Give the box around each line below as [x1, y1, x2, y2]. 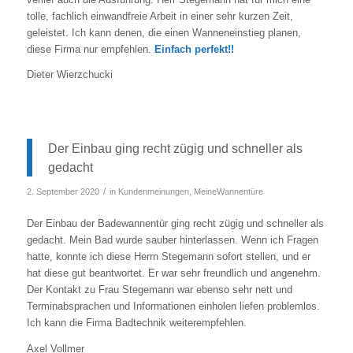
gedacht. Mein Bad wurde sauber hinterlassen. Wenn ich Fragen [26, 234, 318, 247]
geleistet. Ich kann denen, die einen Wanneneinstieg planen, [26, 27, 301, 39]
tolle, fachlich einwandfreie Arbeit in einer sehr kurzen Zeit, [26, 10, 293, 23]
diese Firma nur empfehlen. [26, 43, 154, 56]
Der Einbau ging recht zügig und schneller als [47, 141, 303, 156]
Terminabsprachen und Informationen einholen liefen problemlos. [26, 300, 320, 313]
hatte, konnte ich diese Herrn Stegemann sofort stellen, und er [26, 251, 310, 263]
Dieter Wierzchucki [26, 69, 113, 81]
